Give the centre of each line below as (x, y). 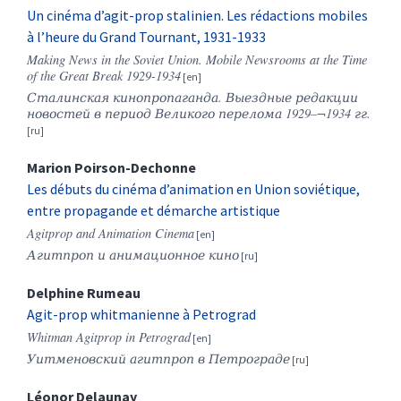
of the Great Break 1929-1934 (104, 76)
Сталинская (68, 98)
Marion (51, 168)
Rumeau (114, 293)
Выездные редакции (292, 98)
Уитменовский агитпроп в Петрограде (158, 359)
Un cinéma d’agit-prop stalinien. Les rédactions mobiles (197, 16)
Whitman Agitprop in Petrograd (109, 337)
